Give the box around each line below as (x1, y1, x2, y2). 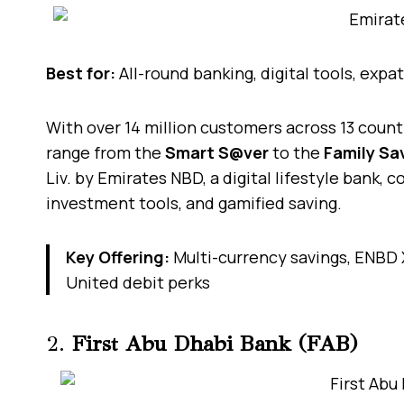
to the (269, 141, 324, 163)
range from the (46, 141, 165, 163)
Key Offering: (66, 245, 170, 268)
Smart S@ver (165, 141, 269, 163)
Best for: (46, 61, 115, 84)
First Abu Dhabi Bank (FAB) (72, 329, 358, 357)
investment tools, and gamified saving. (46, 191, 342, 214)
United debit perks (66, 271, 210, 293)
